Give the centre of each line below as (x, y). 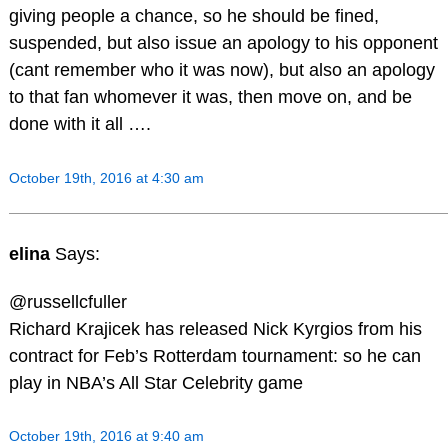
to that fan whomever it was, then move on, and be (210, 97)
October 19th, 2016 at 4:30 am (106, 178)
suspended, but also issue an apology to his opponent (223, 43)
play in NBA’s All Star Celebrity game (155, 382)
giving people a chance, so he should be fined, (193, 16)
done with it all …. (79, 124)
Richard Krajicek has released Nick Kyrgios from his (215, 328)
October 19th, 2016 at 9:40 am (106, 436)
